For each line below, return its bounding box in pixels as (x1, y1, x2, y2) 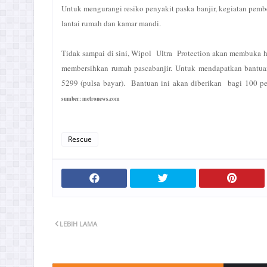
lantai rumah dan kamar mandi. (61, 18, 161, 29)
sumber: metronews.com (61, 95, 120, 103)
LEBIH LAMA (60, 219, 97, 228)
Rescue (68, 134, 92, 144)
